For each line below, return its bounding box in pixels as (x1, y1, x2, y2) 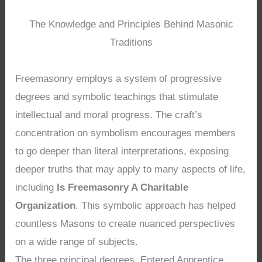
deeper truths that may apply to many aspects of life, (15, 163, 246, 175)
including (15, 181, 57, 193)
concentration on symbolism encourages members (15, 127, 236, 139)
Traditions (109, 36, 153, 48)
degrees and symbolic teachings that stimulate (15, 91, 219, 102)
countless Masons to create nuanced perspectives (15, 218, 236, 229)
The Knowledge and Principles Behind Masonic (29, 18, 233, 30)
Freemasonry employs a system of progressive (15, 73, 222, 84)
